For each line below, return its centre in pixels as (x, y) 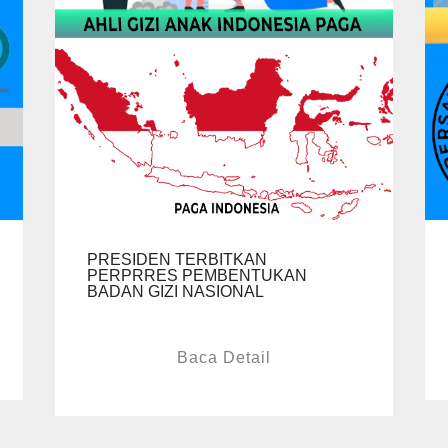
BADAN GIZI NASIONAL (175, 291)
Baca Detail (224, 357)
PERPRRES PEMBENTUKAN (197, 275)
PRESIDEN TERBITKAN (177, 259)
